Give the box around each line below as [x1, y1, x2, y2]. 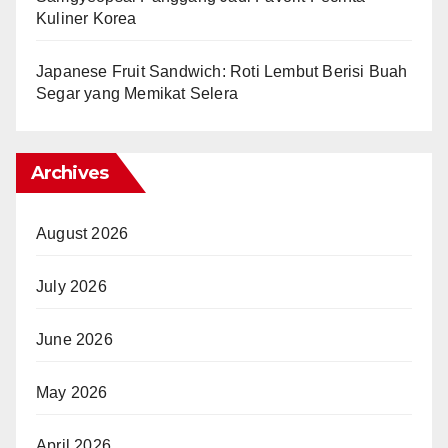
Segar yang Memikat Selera [36, 85, 238, 103]
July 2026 [36, 278, 107, 296]
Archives [31, 162, 108, 185]
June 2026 [36, 331, 113, 349]
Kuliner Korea [36, 10, 137, 28]
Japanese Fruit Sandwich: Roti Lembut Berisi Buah [36, 63, 408, 81]
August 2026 [36, 225, 129, 243]
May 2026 [36, 384, 108, 402]
